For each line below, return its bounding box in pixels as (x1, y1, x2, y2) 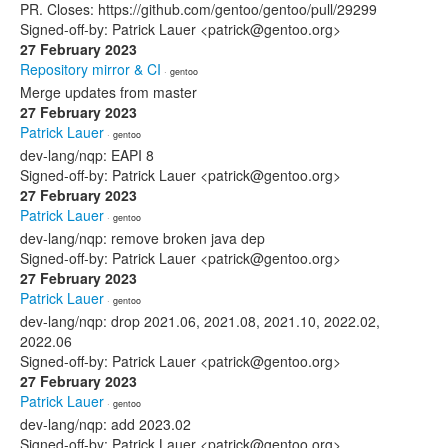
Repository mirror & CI (20, 59, 161, 79)
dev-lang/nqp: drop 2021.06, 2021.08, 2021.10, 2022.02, (20, 311, 380, 331)
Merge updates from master (20, 82, 197, 102)
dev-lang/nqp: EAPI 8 (20, 145, 154, 165)
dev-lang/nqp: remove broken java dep (20, 228, 265, 248)
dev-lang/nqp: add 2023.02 (20, 414, 191, 434)
